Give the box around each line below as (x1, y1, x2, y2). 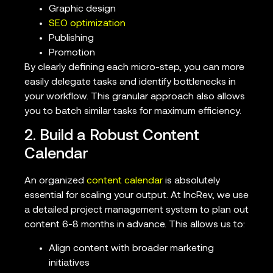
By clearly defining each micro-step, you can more (24, 62, 244, 73)
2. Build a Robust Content (24, 129, 199, 144)
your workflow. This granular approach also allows (24, 91, 245, 102)
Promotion (49, 48, 95, 58)
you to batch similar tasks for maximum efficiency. (24, 106, 241, 116)
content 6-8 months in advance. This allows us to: (24, 220, 245, 230)
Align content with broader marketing (49, 243, 214, 253)
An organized (24, 176, 87, 186)
